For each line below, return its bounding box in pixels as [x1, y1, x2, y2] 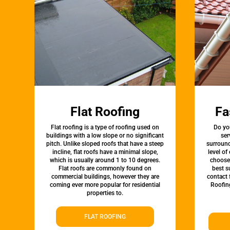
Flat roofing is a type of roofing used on [51, 124, 160, 131]
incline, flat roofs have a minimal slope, [52, 148, 158, 156]
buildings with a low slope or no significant [46, 132, 164, 140]
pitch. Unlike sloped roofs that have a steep [46, 140, 164, 148]
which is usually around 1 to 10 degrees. [50, 157, 161, 164]
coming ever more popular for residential [50, 181, 161, 189]
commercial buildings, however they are [51, 173, 159, 181]
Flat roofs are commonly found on [59, 165, 152, 172]
